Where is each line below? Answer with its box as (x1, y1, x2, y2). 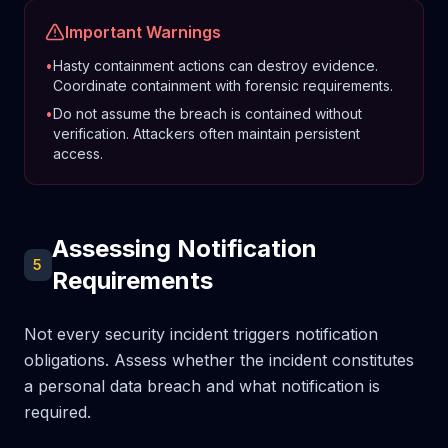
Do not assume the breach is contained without (53, 105, 362, 122)
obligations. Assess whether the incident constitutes (24, 350, 414, 370)
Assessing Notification (51, 234, 317, 263)
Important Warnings (65, 22, 221, 42)
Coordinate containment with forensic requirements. (53, 77, 393, 94)
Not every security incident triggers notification (24, 324, 378, 344)
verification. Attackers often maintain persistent (53, 125, 360, 142)
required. (24, 402, 91, 422)
